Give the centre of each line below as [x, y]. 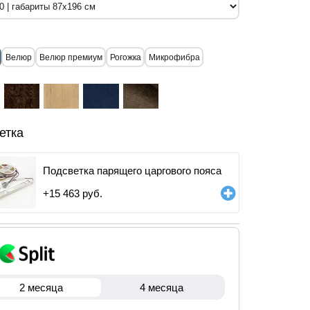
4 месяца [161, 287]
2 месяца [41, 287]
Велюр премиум [71, 57]
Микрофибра [174, 57]
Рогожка [125, 57]
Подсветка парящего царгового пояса [132, 171]
